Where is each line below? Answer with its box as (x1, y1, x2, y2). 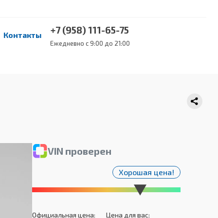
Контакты (3, 30, 42, 39)
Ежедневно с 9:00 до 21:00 (50, 39, 130, 47)
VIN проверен (48, 145, 111, 157)
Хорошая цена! (119, 167, 174, 177)
